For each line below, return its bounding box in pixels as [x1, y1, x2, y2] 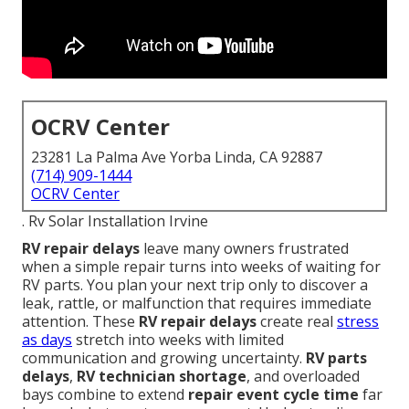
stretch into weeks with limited [72, 330, 284, 351]
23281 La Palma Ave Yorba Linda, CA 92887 [31, 147, 322, 168]
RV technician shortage [77, 366, 246, 387]
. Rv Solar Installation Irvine [22, 211, 208, 232]
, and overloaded [246, 366, 360, 387]
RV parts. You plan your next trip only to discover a [22, 275, 368, 296]
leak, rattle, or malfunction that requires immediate [22, 293, 372, 314]
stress [337, 311, 379, 332]
